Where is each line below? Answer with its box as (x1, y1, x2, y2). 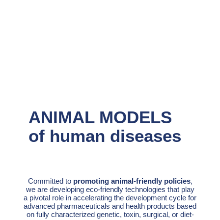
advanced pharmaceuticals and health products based (24, 202, 196, 211)
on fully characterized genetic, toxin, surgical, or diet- (26, 210, 194, 219)
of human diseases (28, 126, 181, 146)
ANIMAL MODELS (28, 108, 172, 127)
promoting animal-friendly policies (73, 177, 191, 186)
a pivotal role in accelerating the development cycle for (24, 193, 196, 202)
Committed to (27, 177, 73, 186)
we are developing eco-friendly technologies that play (26, 185, 194, 194)
